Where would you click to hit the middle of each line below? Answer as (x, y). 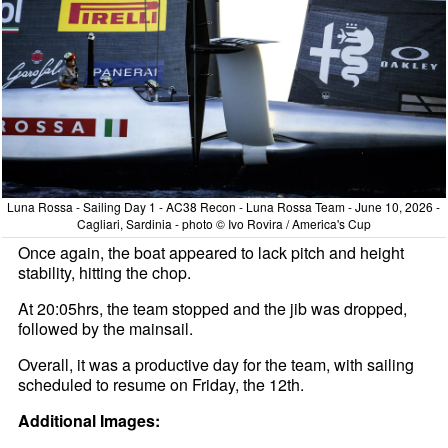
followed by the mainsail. (106, 328)
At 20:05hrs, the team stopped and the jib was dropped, (213, 308)
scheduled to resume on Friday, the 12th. (161, 384)
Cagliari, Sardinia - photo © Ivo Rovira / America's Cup (223, 223)
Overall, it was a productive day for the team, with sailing (216, 364)
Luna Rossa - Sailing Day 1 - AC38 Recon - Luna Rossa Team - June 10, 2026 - (224, 206)
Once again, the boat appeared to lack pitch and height (211, 252)
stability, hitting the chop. (105, 272)
